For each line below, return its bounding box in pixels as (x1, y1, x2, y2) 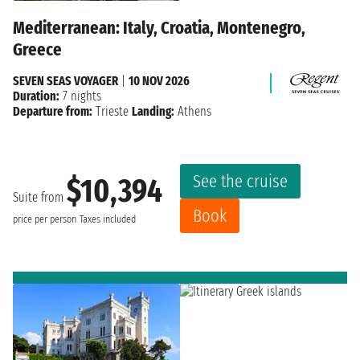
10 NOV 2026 (129, 73, 190, 89)
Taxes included (80, 212, 136, 226)
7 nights (59, 88, 101, 104)
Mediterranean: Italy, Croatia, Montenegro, (13, 17, 305, 39)
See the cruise (193, 170, 288, 193)
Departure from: (13, 104, 92, 120)
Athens (174, 104, 211, 120)
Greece (13, 39, 62, 61)
